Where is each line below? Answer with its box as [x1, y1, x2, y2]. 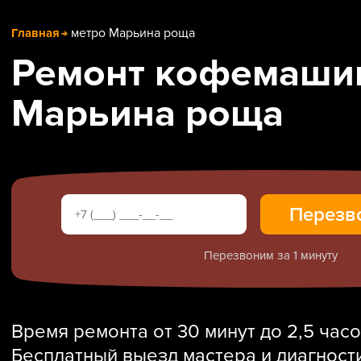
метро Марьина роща [71, 24, 195, 41]
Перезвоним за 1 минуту [204, 247, 338, 263]
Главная [11, 25, 60, 40]
